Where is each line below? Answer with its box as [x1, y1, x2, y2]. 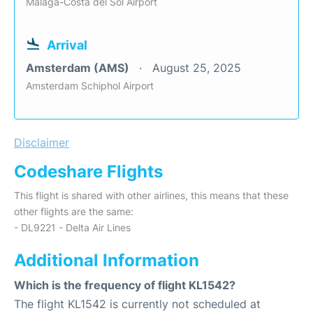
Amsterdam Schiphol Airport [26, 80, 154, 92]
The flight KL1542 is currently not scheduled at [14, 297, 261, 311]
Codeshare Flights [14, 161, 163, 182]
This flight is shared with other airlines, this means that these [14, 189, 289, 201]
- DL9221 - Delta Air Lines [14, 221, 131, 233]
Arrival [47, 38, 87, 52]
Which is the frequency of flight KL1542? [14, 278, 235, 292]
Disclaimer [14, 136, 69, 150]
